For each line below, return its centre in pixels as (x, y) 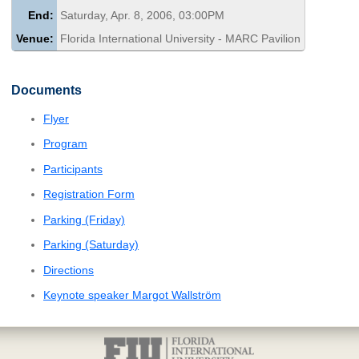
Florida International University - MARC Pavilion (181, 38)
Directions (69, 270)
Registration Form (89, 194)
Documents (46, 90)
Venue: (34, 38)
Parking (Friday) (84, 219)
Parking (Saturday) (91, 245)
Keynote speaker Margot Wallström (132, 295)
